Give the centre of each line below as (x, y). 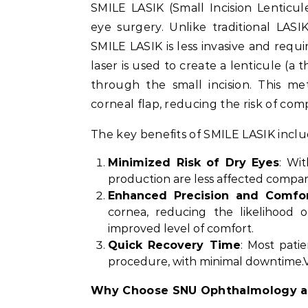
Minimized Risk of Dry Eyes (194, 163)
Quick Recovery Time (174, 245)
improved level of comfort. (181, 229)
